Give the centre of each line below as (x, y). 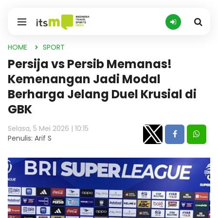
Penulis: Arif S (30, 138)
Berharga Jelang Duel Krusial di (102, 94)
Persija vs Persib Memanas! (90, 64)
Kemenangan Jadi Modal (84, 79)
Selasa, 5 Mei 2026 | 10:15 (48, 128)
